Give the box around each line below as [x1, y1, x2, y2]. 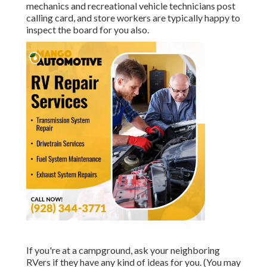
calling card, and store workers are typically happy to [26, 12, 240, 24]
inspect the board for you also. [26, 24, 149, 36]
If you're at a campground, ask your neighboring [26, 244, 220, 256]
